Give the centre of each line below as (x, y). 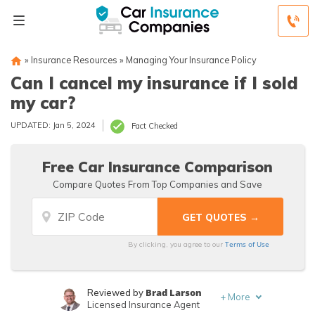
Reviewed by (116, 292)
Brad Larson (173, 292)
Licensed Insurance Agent (143, 304)
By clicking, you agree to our (177, 244)
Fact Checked (155, 126)
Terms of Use (247, 244)
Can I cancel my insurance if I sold (154, 83)
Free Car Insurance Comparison (157, 167)
